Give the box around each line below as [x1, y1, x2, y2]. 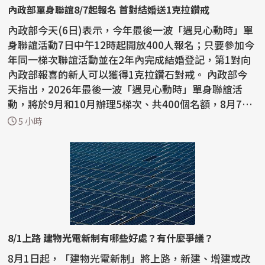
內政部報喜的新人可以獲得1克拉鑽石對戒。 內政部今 [8, 66, 208, 82]
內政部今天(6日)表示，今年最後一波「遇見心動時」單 [8, 22, 254, 37]
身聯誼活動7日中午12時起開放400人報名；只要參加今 [8, 37, 255, 52]
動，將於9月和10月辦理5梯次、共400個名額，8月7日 [8, 96, 253, 111]
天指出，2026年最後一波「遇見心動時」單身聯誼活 [8, 81, 243, 96]
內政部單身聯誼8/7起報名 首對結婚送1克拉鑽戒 [8, 2, 210, 17]
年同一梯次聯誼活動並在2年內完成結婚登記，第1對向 [8, 51, 251, 67]
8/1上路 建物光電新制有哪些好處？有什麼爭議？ [8, 230, 214, 245]
